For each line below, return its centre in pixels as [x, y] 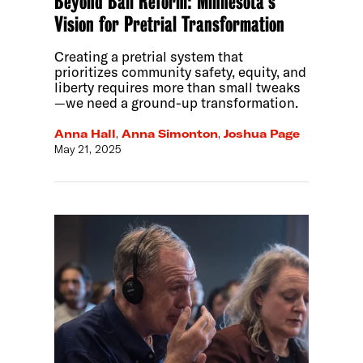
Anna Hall [85, 133]
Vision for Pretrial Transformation [170, 24]
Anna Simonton [170, 133]
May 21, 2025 [88, 149]
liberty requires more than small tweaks [178, 87]
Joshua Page [262, 133]
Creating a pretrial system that [149, 56]
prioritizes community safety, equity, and [181, 71]
